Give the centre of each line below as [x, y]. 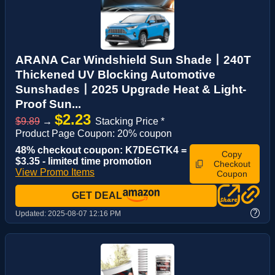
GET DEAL [97, 195]
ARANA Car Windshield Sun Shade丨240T [133, 60]
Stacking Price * [130, 121]
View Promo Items [55, 172]
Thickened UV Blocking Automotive [115, 74]
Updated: [32, 214]
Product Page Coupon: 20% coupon [94, 133]
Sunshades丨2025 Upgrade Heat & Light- [131, 89]
